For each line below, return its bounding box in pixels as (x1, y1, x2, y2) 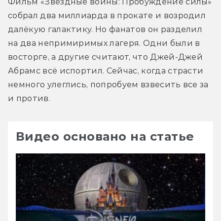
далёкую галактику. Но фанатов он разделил (8, 24, 203, 34)
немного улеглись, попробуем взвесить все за (8, 79, 209, 89)
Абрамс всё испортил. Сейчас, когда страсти (8, 66, 204, 75)
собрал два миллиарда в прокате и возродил (8, 10, 206, 20)
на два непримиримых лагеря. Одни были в (8, 38, 200, 48)
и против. (8, 93, 50, 103)
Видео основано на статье (16, 129, 194, 144)
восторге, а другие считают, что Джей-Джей (8, 52, 203, 62)
